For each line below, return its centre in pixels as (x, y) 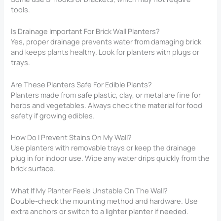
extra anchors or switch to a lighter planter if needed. (100, 211)
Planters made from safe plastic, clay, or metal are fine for (106, 94)
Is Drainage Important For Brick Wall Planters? (86, 31)
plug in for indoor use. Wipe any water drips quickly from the (110, 158)
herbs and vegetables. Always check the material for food (107, 105)
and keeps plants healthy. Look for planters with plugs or (105, 52)
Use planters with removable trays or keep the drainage (104, 148)
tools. (21, 10)
